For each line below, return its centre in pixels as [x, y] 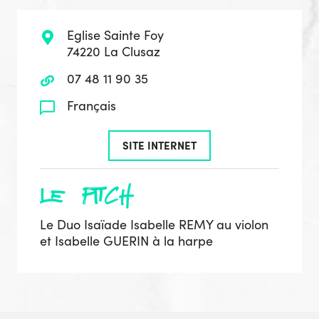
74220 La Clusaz [113, 52]
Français [91, 106]
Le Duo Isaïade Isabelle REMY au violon [154, 224]
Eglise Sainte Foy [115, 35]
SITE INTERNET [159, 145]
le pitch [87, 195]
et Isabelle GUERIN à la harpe [126, 240]
